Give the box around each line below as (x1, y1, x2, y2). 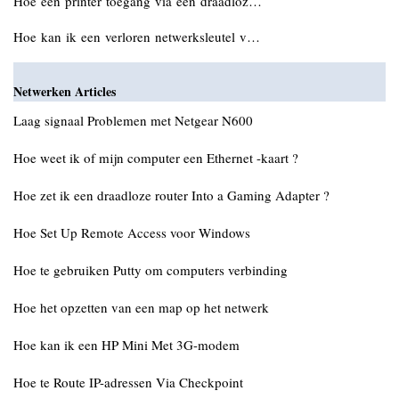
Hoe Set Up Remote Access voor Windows (13, 224, 250, 241)
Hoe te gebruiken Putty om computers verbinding (13, 261, 288, 279)
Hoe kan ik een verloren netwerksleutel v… (13, 28, 260, 45)
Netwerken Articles (13, 82, 116, 101)
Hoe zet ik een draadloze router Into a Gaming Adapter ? (13, 186, 330, 204)
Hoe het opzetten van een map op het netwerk (13, 298, 269, 316)
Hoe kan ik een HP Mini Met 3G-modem (13, 336, 240, 354)
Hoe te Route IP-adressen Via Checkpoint (13, 373, 243, 391)
